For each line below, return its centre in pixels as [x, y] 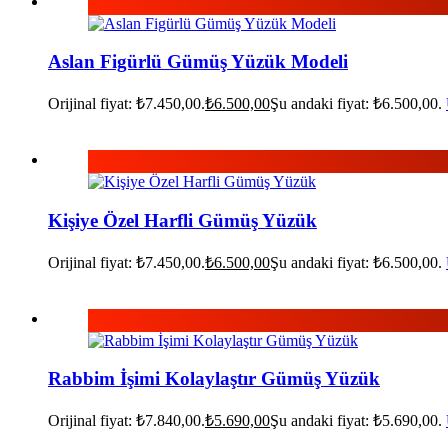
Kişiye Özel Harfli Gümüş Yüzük [182, 220]
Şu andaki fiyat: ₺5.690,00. [356, 420]
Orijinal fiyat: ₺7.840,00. [126, 420]
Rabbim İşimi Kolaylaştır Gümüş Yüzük [214, 379]
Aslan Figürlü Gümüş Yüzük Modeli [198, 62]
